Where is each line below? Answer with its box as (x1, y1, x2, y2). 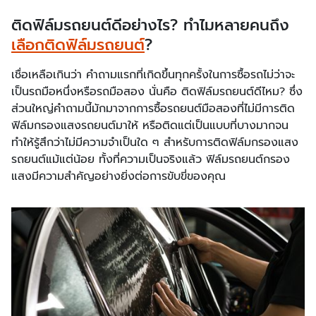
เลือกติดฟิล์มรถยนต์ (11, 33, 145, 56)
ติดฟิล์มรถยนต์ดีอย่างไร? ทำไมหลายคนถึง (11, 13, 289, 37)
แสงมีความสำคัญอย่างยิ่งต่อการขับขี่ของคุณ (11, 168, 226, 185)
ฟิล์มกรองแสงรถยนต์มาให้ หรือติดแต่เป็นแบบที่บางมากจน (11, 117, 288, 134)
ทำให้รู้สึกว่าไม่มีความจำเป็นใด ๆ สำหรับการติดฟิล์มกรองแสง (11, 134, 298, 151)
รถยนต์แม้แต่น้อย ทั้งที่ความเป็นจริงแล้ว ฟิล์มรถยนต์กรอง (11, 151, 290, 168)
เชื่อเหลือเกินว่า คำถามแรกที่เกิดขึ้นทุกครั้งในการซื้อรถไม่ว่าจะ (11, 66, 295, 83)
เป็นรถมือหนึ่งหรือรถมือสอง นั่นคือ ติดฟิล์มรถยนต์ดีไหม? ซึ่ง (11, 83, 303, 100)
